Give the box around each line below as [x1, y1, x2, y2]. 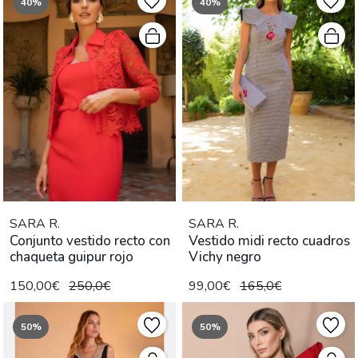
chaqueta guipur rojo [10, 247, 133, 266]
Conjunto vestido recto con [10, 231, 170, 250]
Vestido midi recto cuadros [189, 231, 350, 250]
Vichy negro [189, 247, 261, 266]
